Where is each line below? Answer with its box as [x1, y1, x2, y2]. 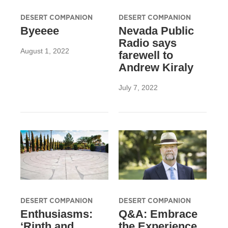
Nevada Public [118, 24, 194, 38]
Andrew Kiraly [118, 61, 193, 74]
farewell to [118, 49, 173, 62]
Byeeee [20, 24, 59, 38]
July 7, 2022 [118, 83, 158, 92]
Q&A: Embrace [118, 207, 197, 220]
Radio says [118, 37, 177, 50]
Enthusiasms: [20, 207, 93, 220]
